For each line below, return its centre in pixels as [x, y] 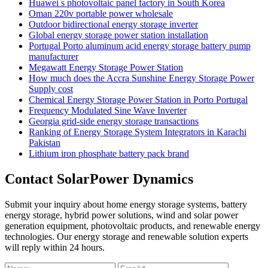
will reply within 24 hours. [55, 248]
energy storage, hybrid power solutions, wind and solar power [121, 215]
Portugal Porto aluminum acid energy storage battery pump [140, 46]
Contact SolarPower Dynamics [99, 179]
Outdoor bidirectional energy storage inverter [113, 25]
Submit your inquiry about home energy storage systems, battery [126, 205]
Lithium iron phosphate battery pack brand [109, 154]
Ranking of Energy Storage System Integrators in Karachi [138, 132]
